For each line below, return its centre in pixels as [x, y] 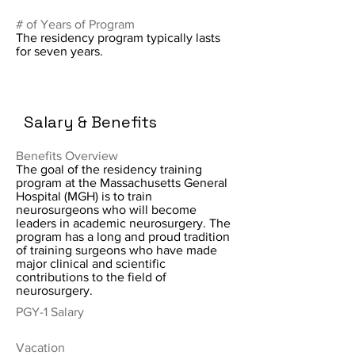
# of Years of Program [75, 24]
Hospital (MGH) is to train [84, 196]
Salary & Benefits [90, 122]
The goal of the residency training [109, 169]
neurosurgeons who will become [106, 210]
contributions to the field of [91, 277]
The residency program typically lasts [118, 38]
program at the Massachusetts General [122, 183]
